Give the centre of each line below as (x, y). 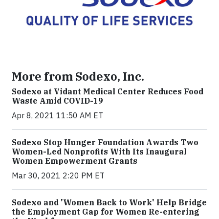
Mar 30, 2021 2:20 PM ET (58, 175)
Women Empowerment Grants (75, 161)
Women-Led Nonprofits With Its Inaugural (99, 151)
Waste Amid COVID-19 (57, 100)
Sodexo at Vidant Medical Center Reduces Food (108, 91)
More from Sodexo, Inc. (78, 76)
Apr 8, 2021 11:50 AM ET (57, 115)
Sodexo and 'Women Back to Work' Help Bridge (109, 202)
